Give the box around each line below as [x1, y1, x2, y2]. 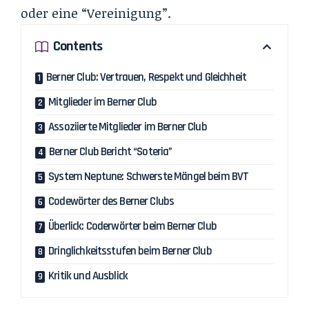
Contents [53, 37, 103, 56]
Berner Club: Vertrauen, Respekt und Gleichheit [46, 69, 247, 85]
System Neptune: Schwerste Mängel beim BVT [48, 168, 249, 184]
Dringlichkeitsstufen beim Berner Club [48, 243, 212, 259]
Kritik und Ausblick [48, 268, 128, 283]
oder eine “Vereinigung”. [21, 3, 171, 22]
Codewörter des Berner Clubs [48, 193, 175, 209]
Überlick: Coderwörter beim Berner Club [48, 218, 217, 234]
